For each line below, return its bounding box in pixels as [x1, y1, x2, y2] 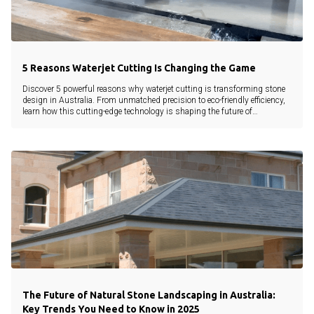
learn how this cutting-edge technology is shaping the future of [22, 107, 252, 116]
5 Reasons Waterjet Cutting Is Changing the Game [22, 62, 256, 74]
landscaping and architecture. [22, 118, 132, 128]
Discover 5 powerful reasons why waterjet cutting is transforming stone [22, 84, 285, 94]
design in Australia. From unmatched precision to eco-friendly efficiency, [22, 95, 285, 105]
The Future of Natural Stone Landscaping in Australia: [22, 289, 275, 301]
